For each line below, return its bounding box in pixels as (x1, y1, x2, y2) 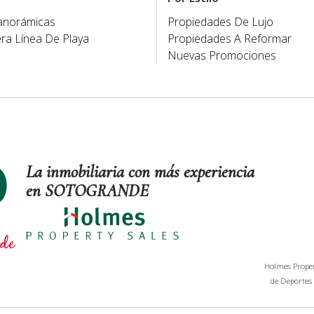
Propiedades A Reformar (168, 30, 292, 46)
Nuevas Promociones (168, 47, 276, 63)
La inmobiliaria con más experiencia (26, 161, 254, 183)
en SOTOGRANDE (26, 180, 149, 202)
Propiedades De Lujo (168, 13, 273, 29)
